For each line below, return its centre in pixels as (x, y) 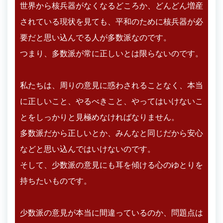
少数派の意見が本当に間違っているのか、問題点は (111, 213)
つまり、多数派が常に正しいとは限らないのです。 (111, 53)
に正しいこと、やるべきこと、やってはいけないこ (111, 101)
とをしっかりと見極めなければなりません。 (100, 117)
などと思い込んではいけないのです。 (88, 149)
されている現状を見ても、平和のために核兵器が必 (111, 21)
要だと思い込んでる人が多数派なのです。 (96, 37)
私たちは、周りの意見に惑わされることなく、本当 (111, 85)
